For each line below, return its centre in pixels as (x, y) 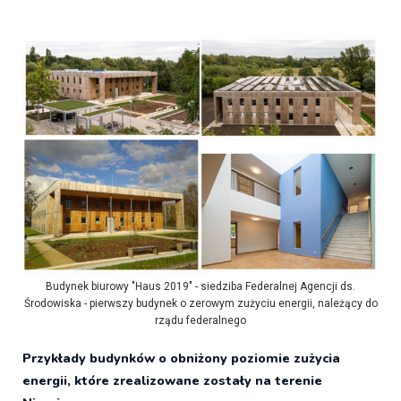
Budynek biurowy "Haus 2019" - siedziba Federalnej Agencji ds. (200, 286)
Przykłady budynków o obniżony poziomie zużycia (181, 358)
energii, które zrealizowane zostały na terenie (172, 380)
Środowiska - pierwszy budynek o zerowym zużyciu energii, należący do (200, 303)
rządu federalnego (200, 320)
